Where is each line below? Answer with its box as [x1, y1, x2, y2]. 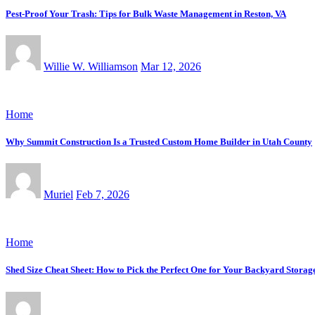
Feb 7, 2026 [76, 188, 129, 201]
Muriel [44, 188, 73, 201]
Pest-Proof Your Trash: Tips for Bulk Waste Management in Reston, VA [6, 8, 286, 19]
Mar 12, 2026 [141, 60, 201, 72]
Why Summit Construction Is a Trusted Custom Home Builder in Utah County [6, 136, 312, 148]
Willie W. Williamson [44, 60, 138, 72]
